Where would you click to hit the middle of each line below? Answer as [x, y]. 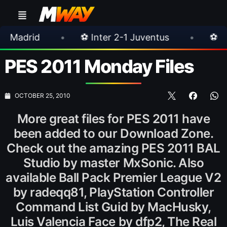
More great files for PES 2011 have [113, 119]
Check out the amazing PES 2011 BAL [113, 148]
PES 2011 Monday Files [99, 66]
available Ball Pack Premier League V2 [113, 177]
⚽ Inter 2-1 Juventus [68, 37]
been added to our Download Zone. [113, 133]
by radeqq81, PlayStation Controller [113, 192]
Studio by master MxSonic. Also [113, 163]
